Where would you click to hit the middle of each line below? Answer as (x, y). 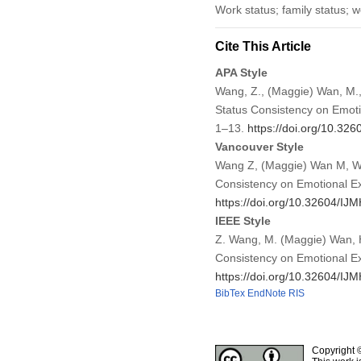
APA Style (241, 72)
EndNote (266, 293)
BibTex (230, 293)
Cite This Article (263, 46)
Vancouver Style (259, 146)
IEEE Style (243, 220)
